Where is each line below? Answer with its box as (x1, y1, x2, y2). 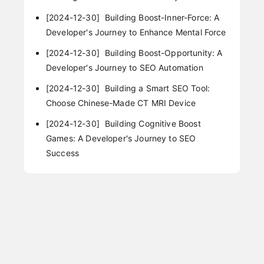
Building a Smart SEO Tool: (102, 83, 210, 93)
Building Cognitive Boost (102, 118, 201, 129)
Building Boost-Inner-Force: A (102, 12, 220, 22)
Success (45, 148, 80, 159)
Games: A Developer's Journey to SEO (45, 133, 196, 144)
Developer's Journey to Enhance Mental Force (45, 27, 226, 37)
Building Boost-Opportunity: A (102, 47, 223, 58)
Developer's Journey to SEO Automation (45, 62, 203, 72)
